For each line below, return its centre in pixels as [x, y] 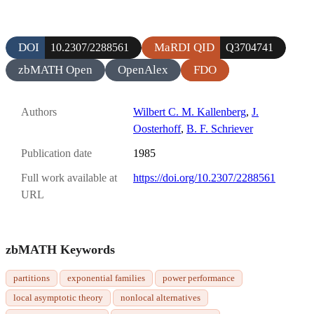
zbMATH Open [55, 69]
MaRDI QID [184, 47]
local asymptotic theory [58, 297]
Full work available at [69, 178]
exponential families [106, 278]
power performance [199, 278]
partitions [32, 278]
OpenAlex [143, 69]
